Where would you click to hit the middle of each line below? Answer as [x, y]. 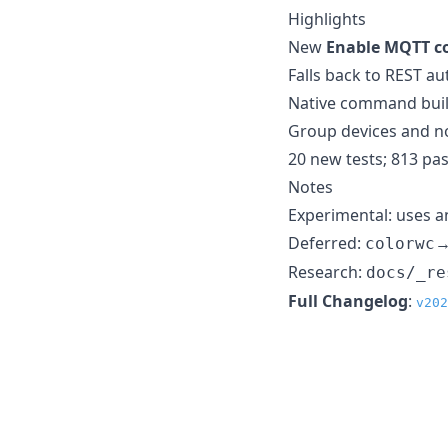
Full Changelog [348, 300]
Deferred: [326, 242]
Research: [327, 271]
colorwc [400, 243]
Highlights [327, 18]
